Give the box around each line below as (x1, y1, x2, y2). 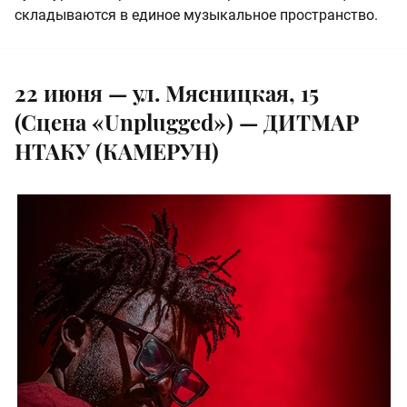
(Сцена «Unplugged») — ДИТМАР (15, 106, 359, 136)
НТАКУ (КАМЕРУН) (15, 135, 219, 165)
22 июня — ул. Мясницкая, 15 (15, 77, 319, 107)
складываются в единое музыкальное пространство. (15, 5, 378, 24)
